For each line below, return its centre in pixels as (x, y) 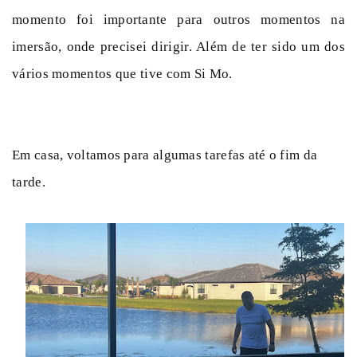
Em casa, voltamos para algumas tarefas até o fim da (165, 155)
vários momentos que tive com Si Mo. (126, 73)
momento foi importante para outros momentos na (178, 19)
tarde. (29, 182)
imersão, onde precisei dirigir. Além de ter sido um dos (178, 46)
